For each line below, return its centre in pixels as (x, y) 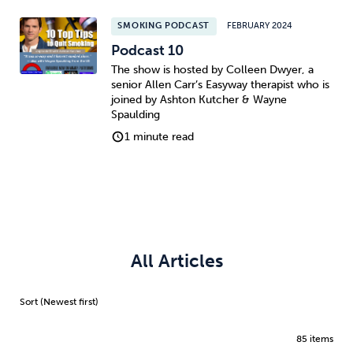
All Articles (176, 261)
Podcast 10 (147, 50)
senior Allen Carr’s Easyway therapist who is (220, 85)
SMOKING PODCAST (163, 26)
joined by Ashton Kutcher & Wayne (199, 100)
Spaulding (135, 115)
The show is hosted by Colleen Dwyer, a (212, 70)
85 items (315, 338)
